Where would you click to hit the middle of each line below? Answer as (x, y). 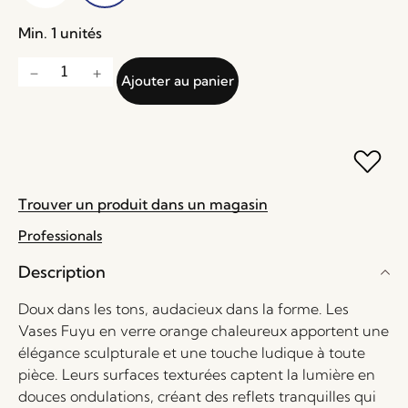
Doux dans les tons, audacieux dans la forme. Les (184, 309)
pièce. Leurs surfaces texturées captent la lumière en (197, 374)
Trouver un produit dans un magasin (143, 204)
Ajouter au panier (178, 81)
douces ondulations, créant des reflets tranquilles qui (197, 396)
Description (62, 272)
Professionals (60, 235)
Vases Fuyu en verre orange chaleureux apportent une (204, 331)
